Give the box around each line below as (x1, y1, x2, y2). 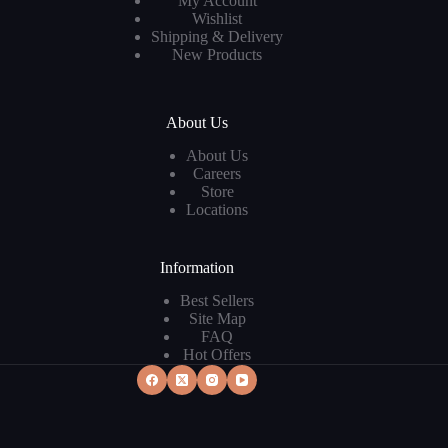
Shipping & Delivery (151, 28, 284, 46)
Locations (186, 201, 249, 219)
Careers (193, 165, 242, 183)
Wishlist (192, 10, 243, 28)
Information (160, 259, 235, 277)
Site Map (188, 310, 246, 327)
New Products (172, 46, 263, 64)
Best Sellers (180, 292, 255, 309)
